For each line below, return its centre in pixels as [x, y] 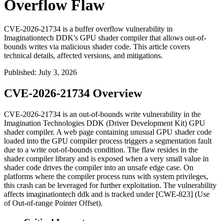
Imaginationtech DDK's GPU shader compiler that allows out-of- [105, 38]
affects [15, 194]
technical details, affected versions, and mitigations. [83, 56]
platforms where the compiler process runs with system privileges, [106, 177]
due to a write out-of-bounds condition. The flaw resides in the [101, 150]
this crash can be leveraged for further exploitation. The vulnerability [110, 185]
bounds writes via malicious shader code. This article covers [97, 47]
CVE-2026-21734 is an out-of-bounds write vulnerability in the [102, 114]
